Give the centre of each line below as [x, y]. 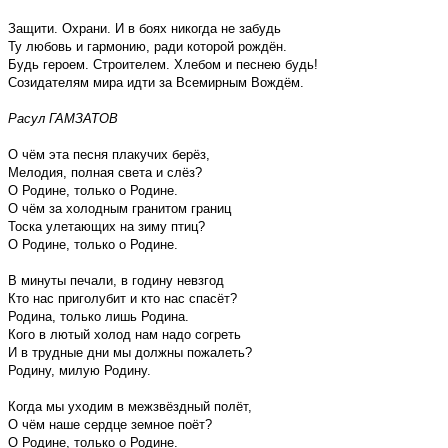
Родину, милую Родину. [79, 370]
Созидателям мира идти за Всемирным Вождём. [156, 82]
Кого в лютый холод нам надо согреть [124, 334]
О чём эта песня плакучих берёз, [109, 154]
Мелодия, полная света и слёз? [105, 172]
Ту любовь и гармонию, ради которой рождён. [147, 46]
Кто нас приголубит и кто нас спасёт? [122, 298]
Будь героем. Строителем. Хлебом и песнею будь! [163, 64]
